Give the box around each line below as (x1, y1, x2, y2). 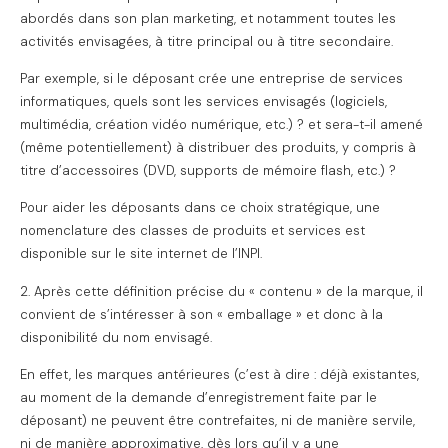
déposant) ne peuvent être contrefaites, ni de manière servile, (20, 412, 415, 430)
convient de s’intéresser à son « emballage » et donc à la (20, 305, 383, 323)
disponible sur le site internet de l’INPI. (20, 245, 262, 263)
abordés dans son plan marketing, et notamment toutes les (20, 9, 396, 27)
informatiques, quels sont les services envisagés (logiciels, (20, 92, 387, 110)
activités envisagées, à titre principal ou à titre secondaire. (20, 32, 393, 50)
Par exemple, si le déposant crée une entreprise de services (20, 69, 403, 87)
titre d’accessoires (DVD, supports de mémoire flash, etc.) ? (20, 161, 396, 179)
